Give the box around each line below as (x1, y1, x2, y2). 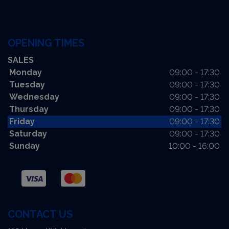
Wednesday (9, 91, 59, 102)
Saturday (9, 128, 47, 139)
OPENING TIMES (8, 36, 84, 49)
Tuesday (9, 79, 45, 89)
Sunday (9, 141, 40, 151)
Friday (9, 116, 35, 126)
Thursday (9, 104, 49, 114)
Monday (9, 67, 42, 77)
